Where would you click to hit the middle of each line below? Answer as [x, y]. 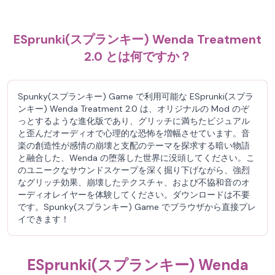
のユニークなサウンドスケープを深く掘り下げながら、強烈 [134, 170]
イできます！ [44, 219]
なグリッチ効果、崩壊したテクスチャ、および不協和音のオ [134, 182]
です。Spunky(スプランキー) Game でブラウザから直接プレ [137, 207]
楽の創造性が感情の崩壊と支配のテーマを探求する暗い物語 [134, 145]
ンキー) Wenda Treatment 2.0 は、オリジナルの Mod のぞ [134, 109]
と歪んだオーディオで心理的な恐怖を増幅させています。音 [134, 133]
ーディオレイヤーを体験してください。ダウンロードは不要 [134, 195]
